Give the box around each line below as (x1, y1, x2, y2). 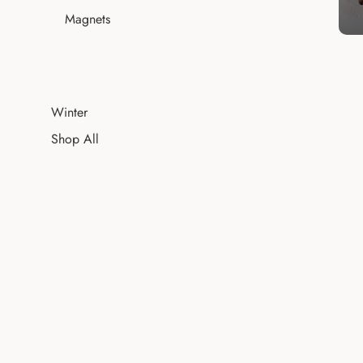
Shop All (51, 129, 99, 148)
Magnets (65, 9, 110, 28)
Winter (51, 102, 88, 122)
